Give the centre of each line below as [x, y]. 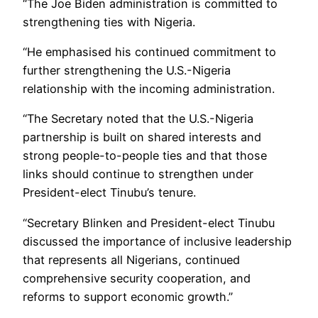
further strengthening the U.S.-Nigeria [127, 70]
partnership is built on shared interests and [142, 137]
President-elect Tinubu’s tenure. [109, 193]
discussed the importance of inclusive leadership [157, 241]
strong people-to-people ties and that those [145, 156]
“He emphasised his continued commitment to [149, 52]
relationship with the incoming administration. [149, 89]
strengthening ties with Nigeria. [109, 22]
